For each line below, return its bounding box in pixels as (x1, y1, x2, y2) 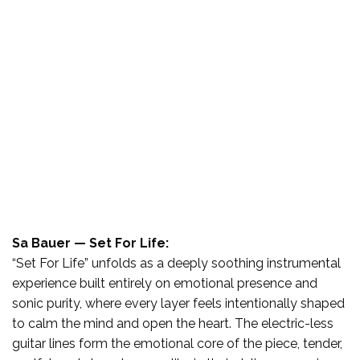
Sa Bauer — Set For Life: (12, 235, 169, 251)
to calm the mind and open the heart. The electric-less (12, 315, 333, 331)
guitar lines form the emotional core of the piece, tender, (12, 335, 342, 351)
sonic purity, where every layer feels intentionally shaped (12, 295, 345, 311)
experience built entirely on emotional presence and (12, 275, 317, 291)
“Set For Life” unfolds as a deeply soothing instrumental (12, 255, 341, 271)
